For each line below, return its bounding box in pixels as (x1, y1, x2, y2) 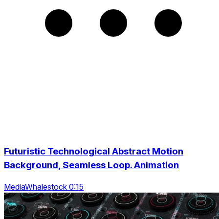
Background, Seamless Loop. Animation (4, 159, 179, 171)
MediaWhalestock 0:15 (4, 182, 84, 192)
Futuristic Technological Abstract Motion (4, 145, 183, 157)
